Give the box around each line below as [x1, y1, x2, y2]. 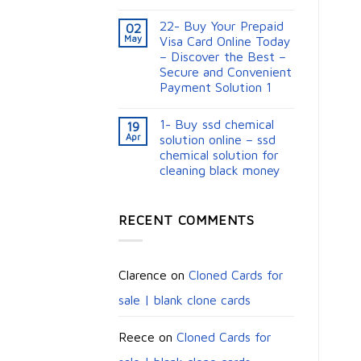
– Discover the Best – [160, 49, 286, 64]
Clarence [118, 267, 167, 282]
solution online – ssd [160, 132, 276, 147]
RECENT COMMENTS [118, 213, 255, 228]
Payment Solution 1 [160, 80, 272, 95]
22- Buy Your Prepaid [160, 19, 284, 34]
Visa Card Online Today [160, 34, 291, 49]
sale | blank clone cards [118, 292, 251, 307]
